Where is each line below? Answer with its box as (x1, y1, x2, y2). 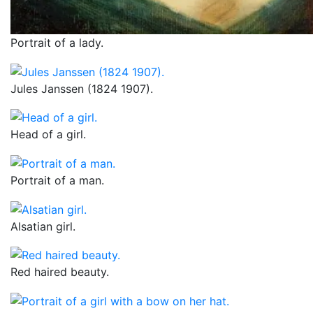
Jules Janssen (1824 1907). (10, 81, 153, 96)
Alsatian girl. (10, 219, 75, 233)
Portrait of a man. (10, 173, 104, 188)
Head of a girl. (10, 127, 86, 142)
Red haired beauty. (10, 265, 109, 279)
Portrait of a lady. (10, 36, 103, 50)
